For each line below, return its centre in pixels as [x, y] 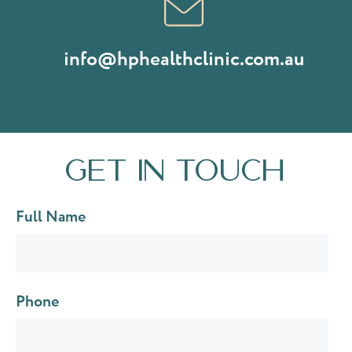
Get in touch [176, 169]
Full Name [51, 217]
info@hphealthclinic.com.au [184, 59]
